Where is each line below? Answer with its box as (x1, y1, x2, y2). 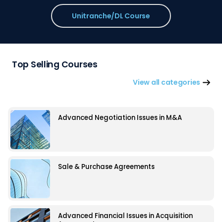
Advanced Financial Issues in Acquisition (57, 211, 193, 221)
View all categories (133, 77, 200, 88)
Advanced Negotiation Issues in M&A (57, 112, 182, 122)
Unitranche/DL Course (72, 11, 150, 21)
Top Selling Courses (12, 58, 98, 71)
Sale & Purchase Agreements (57, 162, 155, 172)
